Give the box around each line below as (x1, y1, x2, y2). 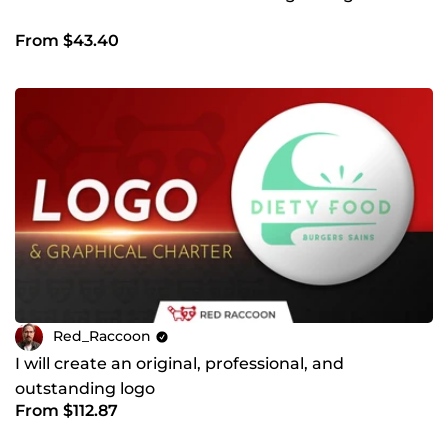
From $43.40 (15, 30, 119, 50)
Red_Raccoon (53, 327, 151, 346)
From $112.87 (15, 400, 118, 420)
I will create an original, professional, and (15, 353, 344, 373)
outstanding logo (15, 378, 155, 398)
